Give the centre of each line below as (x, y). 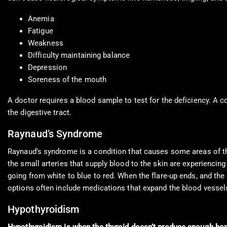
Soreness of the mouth (67, 80)
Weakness (46, 43)
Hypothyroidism (44, 210)
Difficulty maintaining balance (79, 55)
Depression (47, 68)
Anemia (41, 19)
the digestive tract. (40, 113)
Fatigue (41, 31)
